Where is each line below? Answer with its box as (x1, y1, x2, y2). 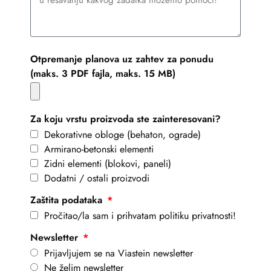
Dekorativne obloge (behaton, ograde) (44, 128, 201, 142)
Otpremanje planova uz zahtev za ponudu (30, 52, 214, 67)
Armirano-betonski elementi (44, 142, 154, 157)
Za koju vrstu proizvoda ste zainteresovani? (30, 112, 221, 126)
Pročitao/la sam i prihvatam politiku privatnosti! (44, 209, 236, 223)
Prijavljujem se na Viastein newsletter (44, 246, 193, 261)
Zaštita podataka (30, 193, 105, 207)
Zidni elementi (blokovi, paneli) (44, 157, 171, 171)
